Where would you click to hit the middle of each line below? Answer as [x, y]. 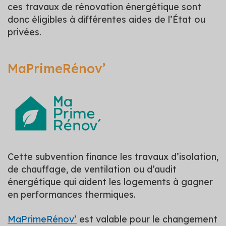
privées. [24, 32]
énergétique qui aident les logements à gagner [110, 182]
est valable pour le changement [147, 219]
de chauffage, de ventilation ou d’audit [92, 169]
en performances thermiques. [72, 194]
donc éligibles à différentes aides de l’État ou [106, 19]
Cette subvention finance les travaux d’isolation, [113, 156]
